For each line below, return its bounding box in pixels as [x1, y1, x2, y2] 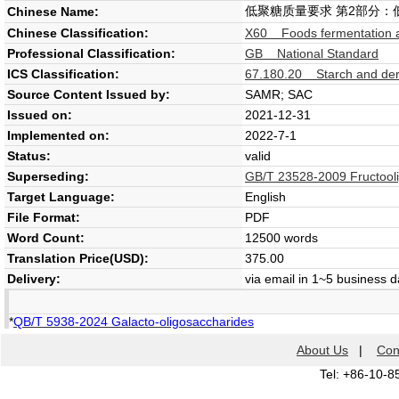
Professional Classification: [7, 46, 175, 61]
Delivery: [7, 272, 61, 286]
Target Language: [7, 190, 115, 204]
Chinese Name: [7, 4, 99, 19]
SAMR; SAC [245, 87, 313, 102]
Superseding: [7, 169, 89, 183]
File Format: [7, 210, 80, 224]
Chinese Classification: [7, 26, 149, 40]
